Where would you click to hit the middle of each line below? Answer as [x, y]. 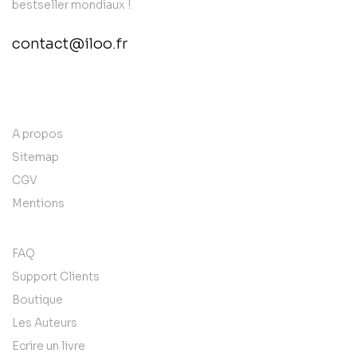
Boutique [37, 299]
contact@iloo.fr [70, 44]
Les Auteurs [45, 322]
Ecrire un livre [49, 345]
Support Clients [56, 276]
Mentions [38, 203]
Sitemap [35, 157]
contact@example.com [98, 83]
